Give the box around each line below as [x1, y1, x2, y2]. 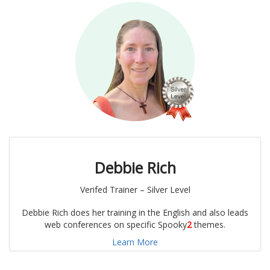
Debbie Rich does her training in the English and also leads [22, 207, 248, 219]
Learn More [112, 236, 158, 248]
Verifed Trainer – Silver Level [80, 184, 190, 196]
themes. [192, 219, 225, 231]
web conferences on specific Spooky [45, 219, 187, 231]
